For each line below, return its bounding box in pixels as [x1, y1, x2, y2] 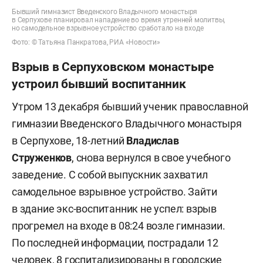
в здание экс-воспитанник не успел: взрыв [12, 202, 217, 215]
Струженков [12, 151, 72, 164]
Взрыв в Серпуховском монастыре [12, 59, 214, 74]
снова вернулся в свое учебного [76, 151, 231, 164]
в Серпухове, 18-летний [12, 134, 127, 147]
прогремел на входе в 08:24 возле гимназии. [12, 219, 225, 232]
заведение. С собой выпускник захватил [12, 168, 208, 181]
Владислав [126, 134, 179, 147]
